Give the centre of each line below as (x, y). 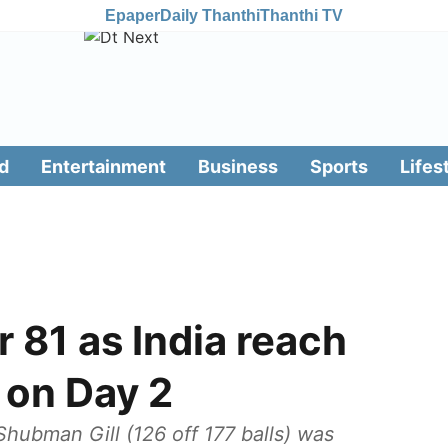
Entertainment (103, 166)
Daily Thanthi (210, 15)
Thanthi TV (301, 15)
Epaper (132, 15)
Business (237, 166)
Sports (338, 166)
